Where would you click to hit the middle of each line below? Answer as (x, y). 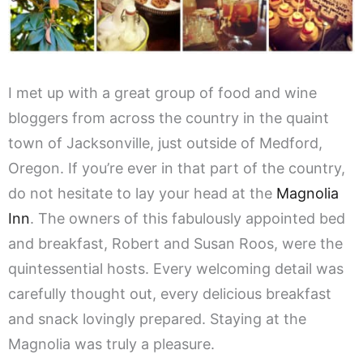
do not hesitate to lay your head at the (142, 194)
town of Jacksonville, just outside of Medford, (165, 143)
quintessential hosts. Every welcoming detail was (176, 269)
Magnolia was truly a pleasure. (111, 344)
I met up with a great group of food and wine (162, 93)
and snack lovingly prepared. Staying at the (157, 319)
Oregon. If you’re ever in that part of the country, (177, 169)
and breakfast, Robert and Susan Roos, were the (175, 244)
